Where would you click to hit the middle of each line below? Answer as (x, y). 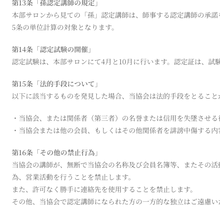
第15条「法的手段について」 (57, 83)
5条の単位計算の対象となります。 (65, 27)
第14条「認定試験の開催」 (53, 49)
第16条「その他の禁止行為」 (57, 152)
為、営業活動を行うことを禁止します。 (73, 177)
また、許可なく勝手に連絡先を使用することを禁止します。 (104, 189)
